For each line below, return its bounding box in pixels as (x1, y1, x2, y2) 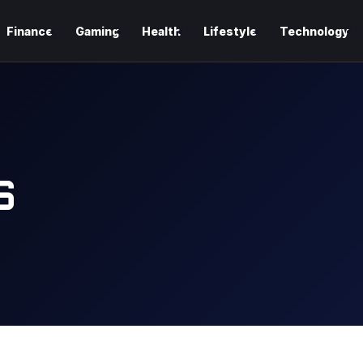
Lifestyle (203, 24, 257, 38)
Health (142, 24, 181, 38)
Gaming (75, 24, 119, 38)
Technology (280, 24, 349, 38)
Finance (6, 24, 53, 38)
